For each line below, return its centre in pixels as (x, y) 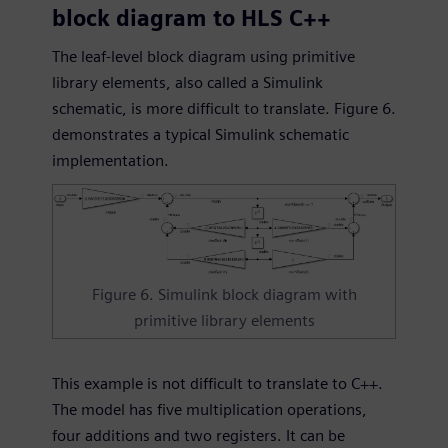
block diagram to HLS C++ (191, 17)
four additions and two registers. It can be (198, 436)
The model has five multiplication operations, (209, 410)
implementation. (110, 160)
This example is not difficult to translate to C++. (217, 384)
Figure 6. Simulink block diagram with (224, 295)
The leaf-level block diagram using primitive (203, 56)
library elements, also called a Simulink (187, 82)
